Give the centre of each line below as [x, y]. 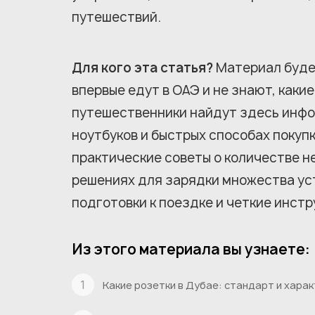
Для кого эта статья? [142, 68]
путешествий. [116, 17]
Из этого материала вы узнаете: [191, 249]
